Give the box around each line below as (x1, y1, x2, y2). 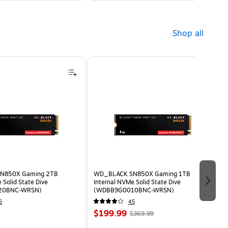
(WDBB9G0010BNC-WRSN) (93, 185, 175, 195)
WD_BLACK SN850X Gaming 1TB (93, 169, 190, 179)
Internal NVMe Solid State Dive (93, 177, 181, 187)
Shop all (173, 27, 204, 40)
